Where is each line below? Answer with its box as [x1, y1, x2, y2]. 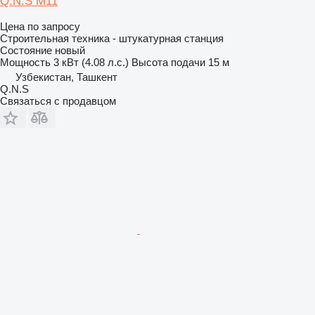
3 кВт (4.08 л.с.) [53, 56, 129, 68]
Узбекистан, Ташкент [15, 70, 117, 83]
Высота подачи [131, 56, 205, 68]
